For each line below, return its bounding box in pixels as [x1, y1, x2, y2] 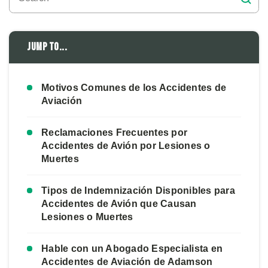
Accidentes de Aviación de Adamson [41, 256, 213, 267]
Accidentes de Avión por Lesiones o [41, 140, 211, 151]
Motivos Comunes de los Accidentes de [41, 82, 226, 93]
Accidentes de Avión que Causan [41, 198, 197, 209]
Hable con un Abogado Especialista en [41, 243, 223, 254]
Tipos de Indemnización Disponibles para [41, 185, 235, 196]
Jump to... [27, 40, 67, 53]
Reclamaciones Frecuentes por [41, 127, 187, 138]
